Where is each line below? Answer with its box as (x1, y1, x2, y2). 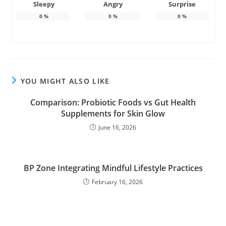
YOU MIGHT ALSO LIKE (20, 76, 110, 86)
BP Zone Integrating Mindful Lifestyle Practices (23, 162, 203, 174)
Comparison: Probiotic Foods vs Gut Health (30, 97, 196, 108)
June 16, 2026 (98, 123, 136, 132)
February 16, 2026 (92, 178, 143, 187)
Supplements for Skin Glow (61, 108, 165, 120)
